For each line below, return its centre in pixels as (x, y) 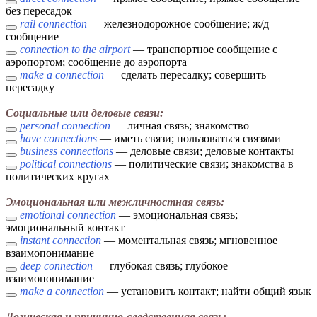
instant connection (60, 241)
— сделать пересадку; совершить (185, 75)
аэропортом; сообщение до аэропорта (96, 62)
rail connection (53, 24)
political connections (66, 164)
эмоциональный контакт (65, 228)
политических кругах (58, 177)
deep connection (56, 266)
